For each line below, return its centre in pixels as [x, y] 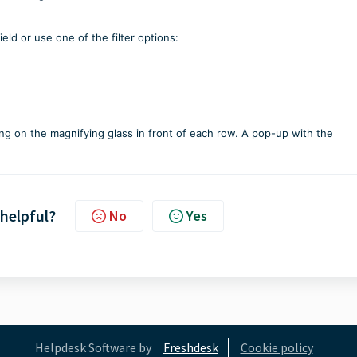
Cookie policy [277, 347]
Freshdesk [190, 347]
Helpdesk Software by [93, 347]
